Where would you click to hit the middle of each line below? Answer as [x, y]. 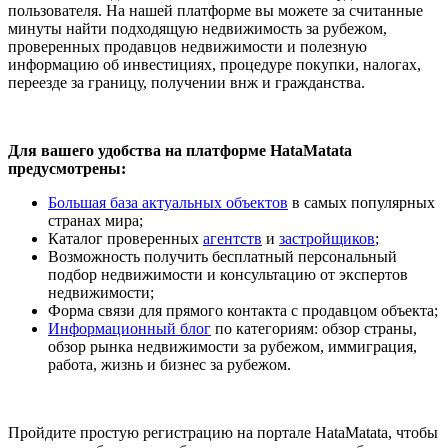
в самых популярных [361, 203]
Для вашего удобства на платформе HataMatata [180, 151]
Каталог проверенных [125, 239]
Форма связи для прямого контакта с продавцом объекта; [243, 311]
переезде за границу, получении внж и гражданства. [186, 83]
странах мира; [95, 221]
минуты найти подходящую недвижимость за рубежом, [197, 29]
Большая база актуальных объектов [168, 203]
